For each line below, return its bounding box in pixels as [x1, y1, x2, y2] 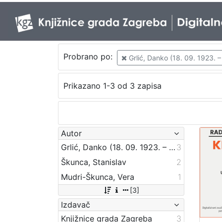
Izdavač [61, 199, 90, 210]
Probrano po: [63, 52, 115, 62]
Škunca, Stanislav [61, 157, 126, 167]
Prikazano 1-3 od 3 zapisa [63, 81, 162, 91]
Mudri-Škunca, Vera [61, 171, 134, 182]
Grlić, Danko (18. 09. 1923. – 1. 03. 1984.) [169, 142, 175, 152]
